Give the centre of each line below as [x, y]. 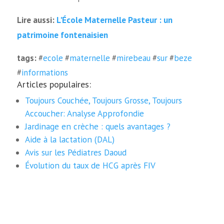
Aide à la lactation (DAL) [70, 139]
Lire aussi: [36, 20]
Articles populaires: [54, 84]
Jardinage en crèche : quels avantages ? [98, 126]
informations [44, 72]
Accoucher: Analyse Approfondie [85, 113]
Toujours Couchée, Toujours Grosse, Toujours [104, 100]
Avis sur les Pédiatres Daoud [76, 152]
